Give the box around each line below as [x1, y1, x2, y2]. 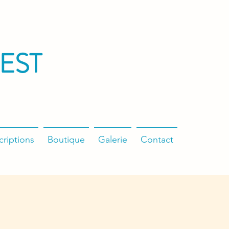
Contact [141, 134, 173, 145]
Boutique [48, 134, 85, 145]
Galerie [98, 134, 127, 145]
